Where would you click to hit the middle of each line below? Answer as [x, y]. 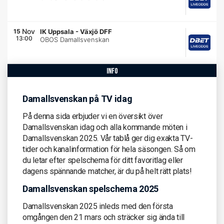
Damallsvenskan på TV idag [77, 98]
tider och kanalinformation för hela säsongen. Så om [109, 149]
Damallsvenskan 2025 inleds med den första [98, 206]
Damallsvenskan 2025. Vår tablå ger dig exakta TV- [108, 138]
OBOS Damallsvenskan [75, 39]
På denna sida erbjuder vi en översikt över [93, 116]
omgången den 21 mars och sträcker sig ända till [103, 217]
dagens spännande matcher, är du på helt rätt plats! [107, 171]
